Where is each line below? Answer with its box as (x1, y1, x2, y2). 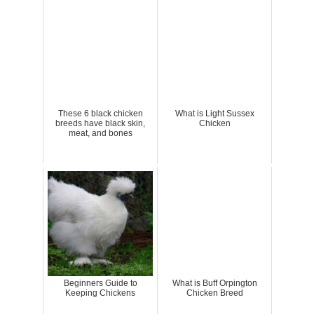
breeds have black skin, (55, 118, 145, 128)
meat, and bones (68, 128, 132, 138)
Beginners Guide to (63, 278, 137, 288)
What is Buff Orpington (172, 278, 257, 288)
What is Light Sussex (175, 108, 254, 118)
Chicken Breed (186, 287, 243, 298)
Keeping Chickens (65, 287, 135, 298)
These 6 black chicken (57, 108, 143, 118)
